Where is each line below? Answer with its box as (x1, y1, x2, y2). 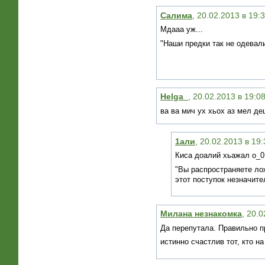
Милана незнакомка (160, 209, 243, 219)
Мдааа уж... (160, 25, 203, 34)
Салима (160, 10, 193, 20)
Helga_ (160, 92, 189, 102)
